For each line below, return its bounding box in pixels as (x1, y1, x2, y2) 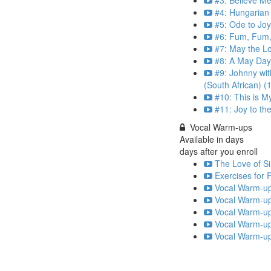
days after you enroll (180, 145, 258, 157)
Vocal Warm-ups (190, 121, 252, 133)
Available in (180, 133, 226, 145)
